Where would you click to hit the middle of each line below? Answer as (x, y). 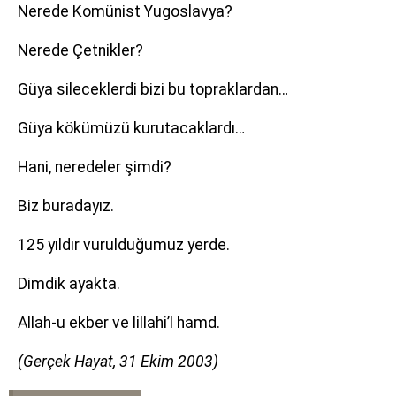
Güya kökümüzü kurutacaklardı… (131, 128)
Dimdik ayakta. (69, 284)
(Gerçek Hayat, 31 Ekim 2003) (118, 362)
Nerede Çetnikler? (80, 50)
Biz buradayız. (66, 206)
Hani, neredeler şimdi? (95, 167)
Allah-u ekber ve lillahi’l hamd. (119, 323)
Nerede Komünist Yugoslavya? (125, 11)
